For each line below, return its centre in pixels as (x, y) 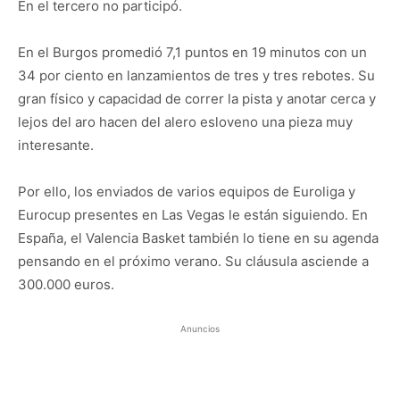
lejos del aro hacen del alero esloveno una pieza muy (185, 121)
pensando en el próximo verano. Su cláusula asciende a (193, 261)
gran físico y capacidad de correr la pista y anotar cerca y (197, 98)
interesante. (56, 145)
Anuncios (200, 328)
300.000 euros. (66, 284)
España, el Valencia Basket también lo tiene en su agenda (198, 237)
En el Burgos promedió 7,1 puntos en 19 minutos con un (192, 52)
